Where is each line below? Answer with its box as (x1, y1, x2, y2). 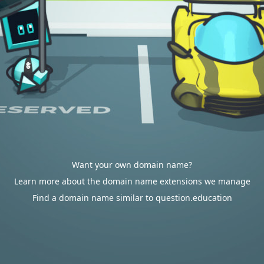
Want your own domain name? (72, 159, 192, 170)
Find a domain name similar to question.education (32, 192, 232, 203)
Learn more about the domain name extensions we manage (14, 176, 250, 187)
